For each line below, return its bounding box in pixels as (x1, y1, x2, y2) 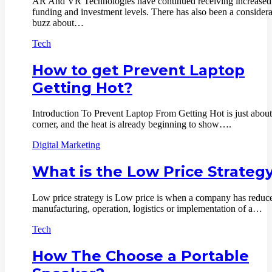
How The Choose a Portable (32, 247, 249, 265)
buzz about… (32, 17, 84, 28)
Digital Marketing (32, 140, 100, 151)
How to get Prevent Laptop (32, 61, 245, 79)
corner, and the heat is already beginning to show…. (32, 119, 231, 130)
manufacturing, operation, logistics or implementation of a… (32, 203, 262, 214)
